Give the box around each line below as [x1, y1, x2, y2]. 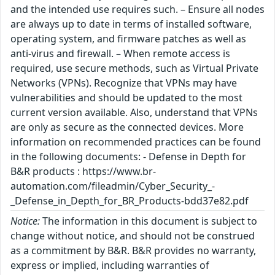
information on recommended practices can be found [10, 135, 261, 149]
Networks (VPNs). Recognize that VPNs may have [10, 76, 237, 90]
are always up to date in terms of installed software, [10, 17, 252, 31]
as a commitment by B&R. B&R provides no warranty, [10, 244, 256, 257]
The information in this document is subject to [40, 214, 257, 228]
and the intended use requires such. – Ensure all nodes [10, 2, 265, 16]
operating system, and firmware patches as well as [10, 32, 246, 45]
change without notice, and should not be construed [10, 229, 255, 242]
